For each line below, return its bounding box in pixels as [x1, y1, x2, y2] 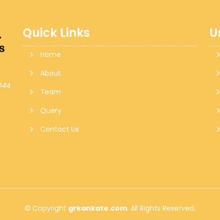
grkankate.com [68, 203, 127, 213]
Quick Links [23, 25, 90, 41]
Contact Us [40, 124, 79, 134]
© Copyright [25, 203, 68, 213]
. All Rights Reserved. [127, 203, 195, 213]
